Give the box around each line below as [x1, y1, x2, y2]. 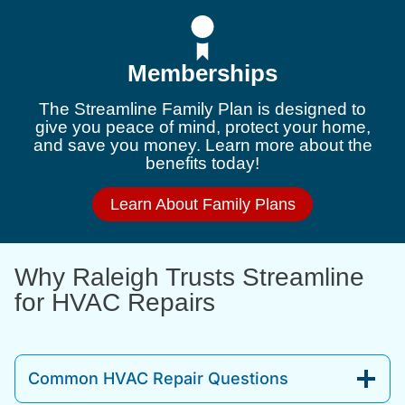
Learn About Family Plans [109, 195, 296, 214]
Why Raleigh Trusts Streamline [14, 263, 364, 292]
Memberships [127, 60, 278, 88]
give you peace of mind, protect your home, [34, 118, 371, 137]
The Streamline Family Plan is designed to [39, 99, 366, 119]
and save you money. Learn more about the [33, 136, 372, 155]
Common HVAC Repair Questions [28, 368, 288, 388]
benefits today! [146, 154, 259, 174]
